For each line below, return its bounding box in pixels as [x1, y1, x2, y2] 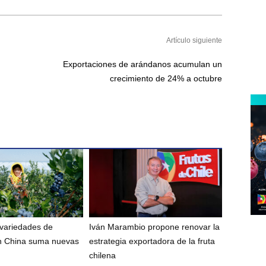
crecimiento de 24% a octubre [110, 73, 222, 83]
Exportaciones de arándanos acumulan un [63, 59, 222, 69]
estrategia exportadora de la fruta [88, 236, 215, 246]
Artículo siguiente [166, 36, 222, 45]
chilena [88, 250, 116, 260]
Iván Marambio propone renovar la [88, 221, 220, 232]
